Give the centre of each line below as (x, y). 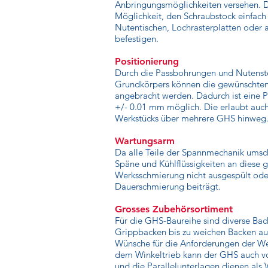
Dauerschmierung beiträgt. (168, 186)
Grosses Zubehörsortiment (174, 209)
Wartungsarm (145, 141)
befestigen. (137, 39)
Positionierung (147, 61)
